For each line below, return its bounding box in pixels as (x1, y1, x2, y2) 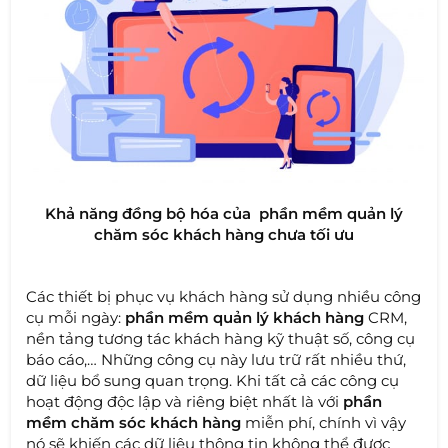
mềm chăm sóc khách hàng (26, 412, 242, 432)
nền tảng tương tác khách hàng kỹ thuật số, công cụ (26, 328, 416, 348)
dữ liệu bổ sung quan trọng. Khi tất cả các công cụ (26, 370, 400, 390)
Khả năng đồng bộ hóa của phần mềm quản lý (45, 203, 403, 223)
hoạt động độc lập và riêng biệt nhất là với (26, 391, 344, 411)
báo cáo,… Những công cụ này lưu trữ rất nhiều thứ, (26, 349, 407, 369)
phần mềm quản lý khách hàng (125, 307, 365, 327)
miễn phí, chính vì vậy (241, 412, 407, 432)
